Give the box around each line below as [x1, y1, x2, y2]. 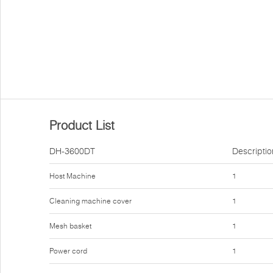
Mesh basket [49, 221, 91, 230]
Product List [49, 118, 115, 133]
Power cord [49, 246, 87, 255]
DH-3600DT [49, 146, 95, 157]
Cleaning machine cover [49, 196, 132, 205]
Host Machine [49, 171, 96, 180]
